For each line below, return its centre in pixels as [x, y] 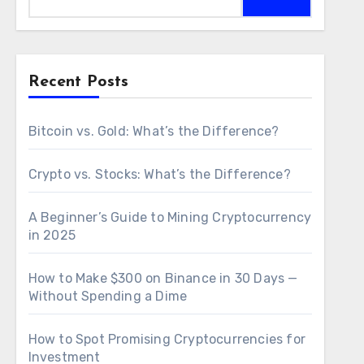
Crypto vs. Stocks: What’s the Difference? [159, 174]
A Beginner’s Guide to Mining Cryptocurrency [170, 217]
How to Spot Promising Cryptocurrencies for [167, 339]
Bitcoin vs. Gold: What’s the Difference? [154, 131]
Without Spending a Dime [108, 296]
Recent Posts [78, 82]
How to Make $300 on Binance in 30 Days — [163, 278]
